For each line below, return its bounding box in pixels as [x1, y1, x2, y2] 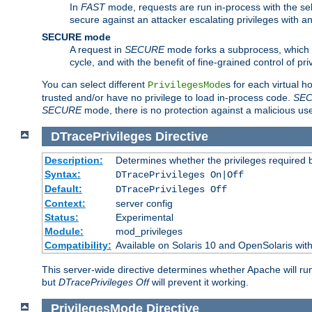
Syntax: [44, 169, 81, 180]
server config [115, 198, 173, 210]
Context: [44, 198, 86, 210]
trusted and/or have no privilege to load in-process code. [42, 91, 293, 103]
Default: [44, 183, 82, 195]
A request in [70, 43, 125, 55]
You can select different [42, 78, 148, 90]
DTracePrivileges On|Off [115, 169, 244, 181]
